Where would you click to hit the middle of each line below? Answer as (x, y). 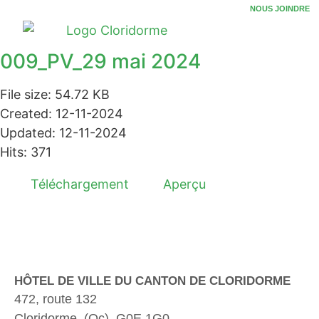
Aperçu (184, 184)
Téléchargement (80, 184)
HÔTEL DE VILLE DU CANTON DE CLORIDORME (152, 281)
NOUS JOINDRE (279, 9)
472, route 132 (56, 299)
